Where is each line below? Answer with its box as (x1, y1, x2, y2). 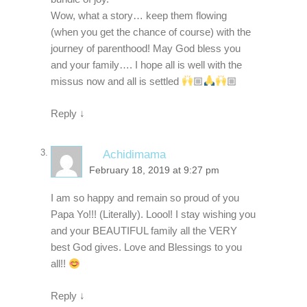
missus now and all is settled (51, 75, 182, 87)
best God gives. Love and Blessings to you (51, 241, 242, 254)
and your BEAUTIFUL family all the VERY (51, 225, 237, 237)
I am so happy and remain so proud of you (51, 192, 239, 204)
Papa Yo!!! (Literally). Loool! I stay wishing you (51, 208, 256, 221)
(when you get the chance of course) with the (51, 25, 251, 38)
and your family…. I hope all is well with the (51, 58, 242, 71)
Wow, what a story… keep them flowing (51, 9, 227, 21)
